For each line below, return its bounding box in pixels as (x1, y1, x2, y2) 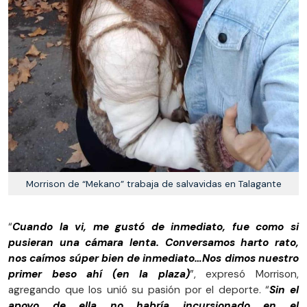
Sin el (269, 283, 299, 297)
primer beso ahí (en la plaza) (8, 267, 190, 282)
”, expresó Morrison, (189, 267, 299, 282)
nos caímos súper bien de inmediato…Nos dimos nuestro (8, 251, 299, 266)
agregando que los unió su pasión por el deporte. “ (8, 283, 270, 297)
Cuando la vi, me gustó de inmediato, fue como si (12, 220, 299, 234)
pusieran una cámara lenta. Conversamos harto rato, (8, 236, 299, 250)
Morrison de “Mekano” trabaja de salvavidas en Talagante (25, 177, 282, 191)
